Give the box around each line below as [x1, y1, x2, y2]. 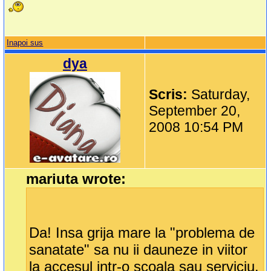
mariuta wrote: [26, 171, 126, 188]
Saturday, [191, 87, 250, 103]
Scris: [149, 87, 192, 103]
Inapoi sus [7, 38, 44, 48]
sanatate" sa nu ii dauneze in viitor [29, 241, 248, 258]
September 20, [149, 103, 241, 119]
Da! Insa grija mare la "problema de [29, 224, 255, 241]
